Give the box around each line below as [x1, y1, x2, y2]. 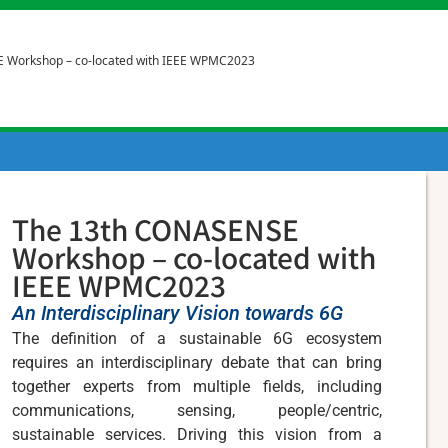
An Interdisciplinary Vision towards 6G [12, 301, 343, 325]
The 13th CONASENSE [12, 209, 299, 249]
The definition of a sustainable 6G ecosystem [12, 329, 382, 348]
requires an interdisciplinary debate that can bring [12, 353, 382, 372]
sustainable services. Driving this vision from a [12, 425, 382, 444]
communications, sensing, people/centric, [12, 401, 382, 420]
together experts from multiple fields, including [12, 377, 382, 396]
